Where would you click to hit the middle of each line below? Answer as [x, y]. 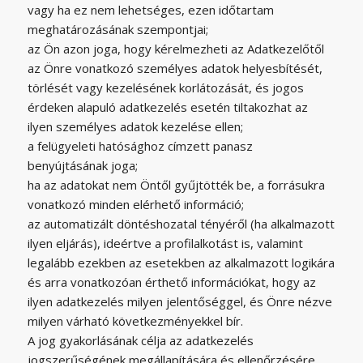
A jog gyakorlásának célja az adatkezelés [140, 340]
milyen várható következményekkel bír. [135, 320]
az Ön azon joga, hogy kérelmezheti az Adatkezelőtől [175, 48]
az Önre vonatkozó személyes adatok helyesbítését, [175, 68]
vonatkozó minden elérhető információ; [135, 204]
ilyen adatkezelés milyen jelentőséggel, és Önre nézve [179, 301]
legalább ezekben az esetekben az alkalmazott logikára [181, 262]
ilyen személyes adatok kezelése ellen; [135, 126]
